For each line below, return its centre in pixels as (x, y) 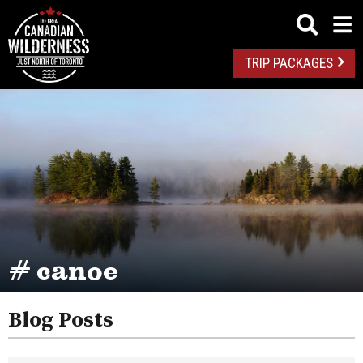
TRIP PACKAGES (288, 64)
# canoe (63, 269)
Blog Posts (61, 320)
